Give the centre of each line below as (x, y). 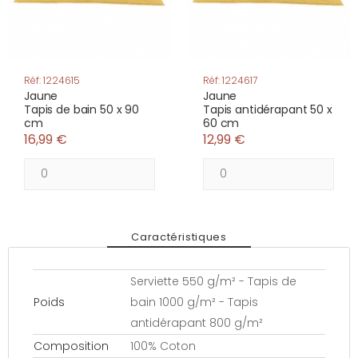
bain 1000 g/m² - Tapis (194, 302)
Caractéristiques (179, 237)
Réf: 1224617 (230, 80)
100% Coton (163, 346)
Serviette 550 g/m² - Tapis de (213, 281)
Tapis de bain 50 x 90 (82, 109)
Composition (71, 346)
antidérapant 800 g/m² (197, 322)
